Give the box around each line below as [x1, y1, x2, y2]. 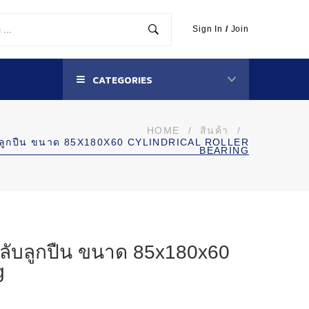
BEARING [199, 145, 249, 156]
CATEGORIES [90, 73, 152, 88]
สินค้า [199, 125, 229, 136]
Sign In [192, 24, 223, 34]
